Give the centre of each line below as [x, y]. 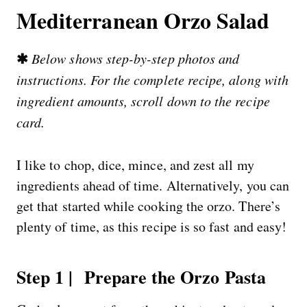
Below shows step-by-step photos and [136, 58]
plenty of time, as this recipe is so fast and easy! [152, 226]
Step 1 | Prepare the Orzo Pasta [141, 277]
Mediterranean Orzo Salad [143, 20]
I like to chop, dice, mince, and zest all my [135, 164]
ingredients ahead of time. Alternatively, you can [153, 185]
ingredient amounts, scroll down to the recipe [143, 100]
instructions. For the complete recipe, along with [152, 79]
